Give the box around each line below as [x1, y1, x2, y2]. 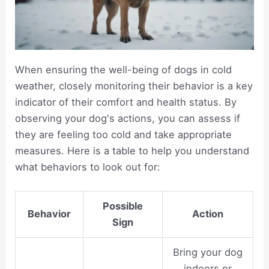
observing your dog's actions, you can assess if [15, 112, 241, 124]
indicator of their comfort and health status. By [15, 95, 237, 108]
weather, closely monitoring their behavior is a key [15, 79, 253, 92]
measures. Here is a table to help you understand [15, 144, 250, 157]
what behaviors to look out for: [15, 160, 161, 173]
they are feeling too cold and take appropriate [15, 128, 232, 141]
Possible [103, 199, 144, 212]
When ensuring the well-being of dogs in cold [15, 63, 232, 76]
